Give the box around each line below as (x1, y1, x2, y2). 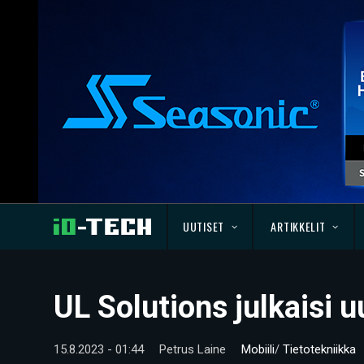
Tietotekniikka (283, 342, 356, 357)
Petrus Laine (159, 342, 226, 357)
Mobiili (241, 342, 275, 357)
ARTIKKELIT (271, 218, 326, 235)
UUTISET (183, 218, 224, 235)
